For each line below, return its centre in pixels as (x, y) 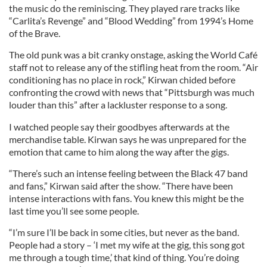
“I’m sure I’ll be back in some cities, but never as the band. (124, 232)
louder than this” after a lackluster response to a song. (118, 105)
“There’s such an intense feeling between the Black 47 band (128, 173)
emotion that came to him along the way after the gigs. (119, 152)
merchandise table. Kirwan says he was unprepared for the (128, 139)
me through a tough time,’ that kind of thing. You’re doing (124, 257)
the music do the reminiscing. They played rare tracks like (124, 8)
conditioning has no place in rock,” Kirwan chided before (122, 80)
